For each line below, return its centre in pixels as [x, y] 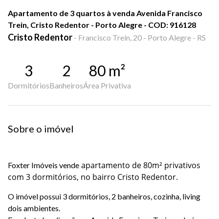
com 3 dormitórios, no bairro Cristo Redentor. [93, 177]
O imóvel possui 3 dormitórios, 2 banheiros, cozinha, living [104, 196]
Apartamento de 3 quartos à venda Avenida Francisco [105, 13]
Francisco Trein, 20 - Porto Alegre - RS [142, 37]
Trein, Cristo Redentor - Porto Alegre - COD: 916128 [102, 25]
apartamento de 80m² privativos [140, 165]
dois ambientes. [34, 208]
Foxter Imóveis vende [44, 165]
